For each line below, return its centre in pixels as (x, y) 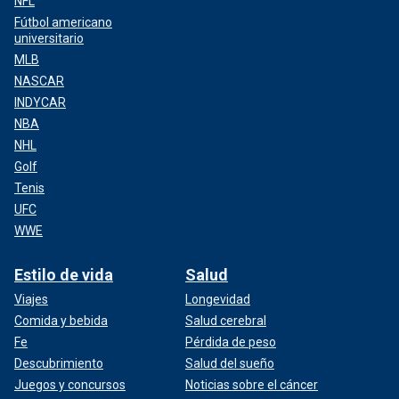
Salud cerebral (226, 320)
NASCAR (39, 81)
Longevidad (218, 299)
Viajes (31, 299)
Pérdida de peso (231, 342)
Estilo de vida (64, 274)
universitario (49, 38)
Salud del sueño (230, 363)
